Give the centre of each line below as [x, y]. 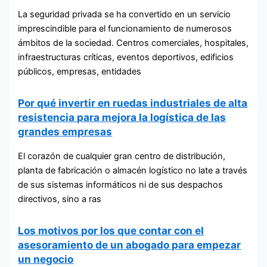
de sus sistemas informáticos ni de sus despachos [121, 185]
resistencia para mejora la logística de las [122, 117]
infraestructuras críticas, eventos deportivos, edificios [126, 58]
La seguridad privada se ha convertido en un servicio [125, 15]
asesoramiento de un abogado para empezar [130, 245]
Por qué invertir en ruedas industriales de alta [133, 103]
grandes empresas [65, 132]
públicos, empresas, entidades [80, 72]
